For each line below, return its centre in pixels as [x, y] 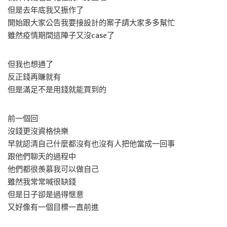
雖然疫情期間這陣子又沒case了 [61, 35]
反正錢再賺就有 [34, 77]
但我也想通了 [30, 64]
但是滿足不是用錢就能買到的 [57, 89]
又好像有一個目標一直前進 [53, 207]
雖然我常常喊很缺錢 [42, 182]
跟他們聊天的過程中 [42, 156]
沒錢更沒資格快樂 [38, 131]
